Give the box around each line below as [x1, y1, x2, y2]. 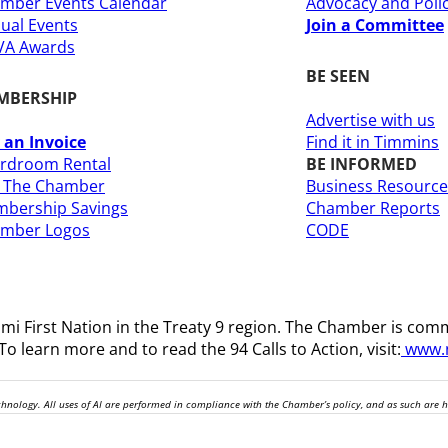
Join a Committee [306, 13, 444, 36]
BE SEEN [306, 64, 370, 87]
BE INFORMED [306, 152, 417, 175]
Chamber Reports [306, 196, 440, 219]
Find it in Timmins [306, 130, 439, 153]
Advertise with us [306, 108, 435, 131]
